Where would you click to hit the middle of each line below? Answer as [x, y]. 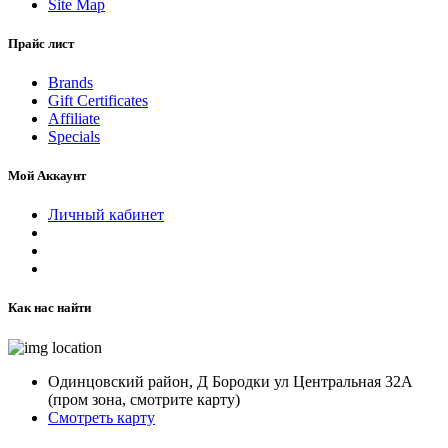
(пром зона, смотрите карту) [144, 399]
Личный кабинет [106, 215]
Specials [74, 136]
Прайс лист [41, 43]
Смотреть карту [101, 417]
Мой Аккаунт [47, 176]
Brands [70, 82]
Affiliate [74, 118]
